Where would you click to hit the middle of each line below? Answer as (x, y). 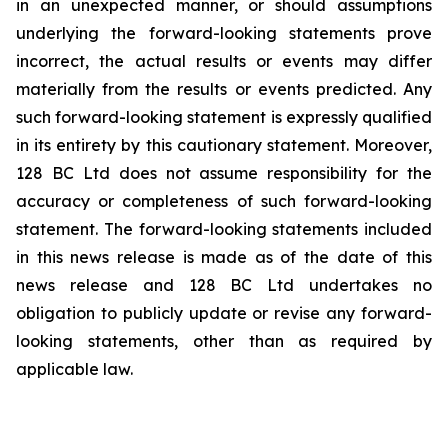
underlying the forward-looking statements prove (224, 33)
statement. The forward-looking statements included (224, 229)
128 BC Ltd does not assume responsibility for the (224, 173)
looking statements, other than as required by (224, 341)
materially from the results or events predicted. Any (224, 89)
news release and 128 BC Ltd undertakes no (224, 285)
